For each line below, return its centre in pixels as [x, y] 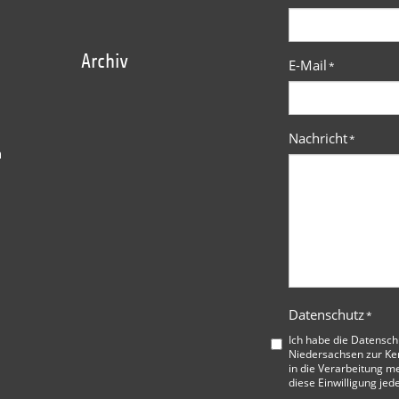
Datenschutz [326, 314]
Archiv [104, 61]
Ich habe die [320, 339]
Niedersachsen [326, 353]
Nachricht [318, 138]
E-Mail [308, 65]
